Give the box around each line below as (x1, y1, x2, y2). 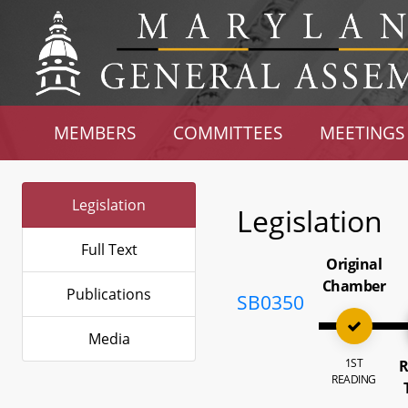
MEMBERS (54, 121, 137, 144)
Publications (66, 284, 151, 304)
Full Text (80, 240, 138, 260)
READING (331, 372, 376, 387)
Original (326, 254, 382, 274)
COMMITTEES (173, 121, 283, 144)
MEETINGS (319, 121, 404, 144)
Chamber (321, 276, 386, 296)
